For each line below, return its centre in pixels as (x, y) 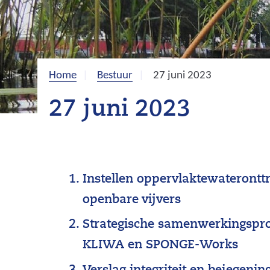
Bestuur (115, 75)
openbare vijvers (132, 200)
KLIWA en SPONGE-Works (161, 246)
